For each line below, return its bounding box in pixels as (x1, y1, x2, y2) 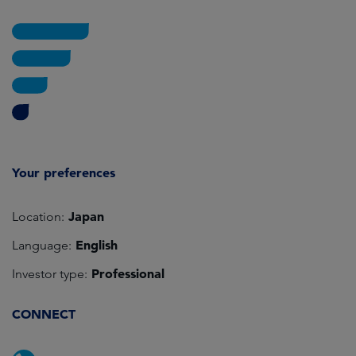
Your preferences (12, 164, 115, 181)
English (72, 237, 118, 253)
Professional (87, 265, 164, 282)
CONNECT (12, 306, 75, 323)
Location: (12, 209, 64, 225)
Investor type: (12, 266, 87, 282)
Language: (12, 238, 72, 253)
